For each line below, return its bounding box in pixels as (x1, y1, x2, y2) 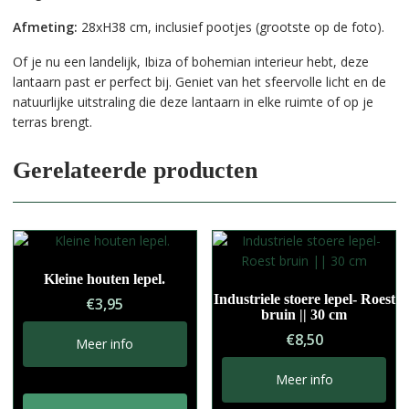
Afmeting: (12, 17, 78, 36)
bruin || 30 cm (261, 306, 348, 322)
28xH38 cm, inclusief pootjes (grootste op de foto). (77, 17, 384, 36)
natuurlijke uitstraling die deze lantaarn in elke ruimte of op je (12, 92, 373, 110)
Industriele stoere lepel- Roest (213, 290, 395, 307)
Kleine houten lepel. (44, 270, 166, 287)
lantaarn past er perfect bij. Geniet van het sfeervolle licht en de (12, 72, 386, 90)
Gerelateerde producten (12, 156, 257, 184)
